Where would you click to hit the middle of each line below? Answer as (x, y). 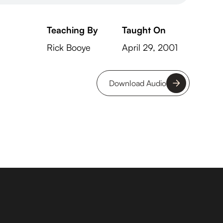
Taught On (144, 30)
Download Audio (137, 83)
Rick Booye (68, 47)
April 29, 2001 (150, 47)
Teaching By (72, 30)
